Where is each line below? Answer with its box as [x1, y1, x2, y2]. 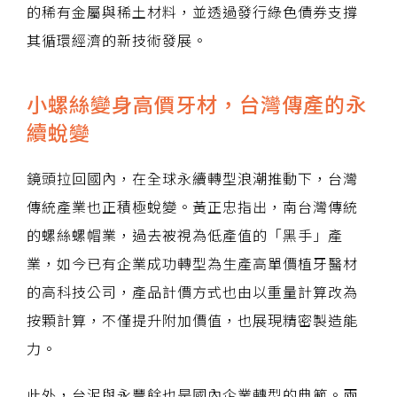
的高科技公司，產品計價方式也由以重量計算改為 [27, 281, 358, 303]
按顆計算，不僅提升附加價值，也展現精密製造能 [27, 309, 358, 331]
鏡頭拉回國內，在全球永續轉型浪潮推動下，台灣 [27, 167, 358, 190]
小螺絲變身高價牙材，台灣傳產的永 [27, 89, 367, 120]
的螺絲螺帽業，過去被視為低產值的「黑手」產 [27, 224, 343, 246]
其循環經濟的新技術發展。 [27, 29, 207, 51]
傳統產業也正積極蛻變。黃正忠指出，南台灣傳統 [27, 196, 358, 218]
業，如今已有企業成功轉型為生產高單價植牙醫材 [27, 253, 358, 275]
